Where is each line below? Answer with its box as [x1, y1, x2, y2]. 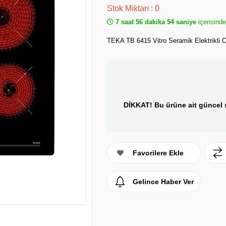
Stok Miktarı [107, 4, 151, 13]
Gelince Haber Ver [133, 178, 194, 186]
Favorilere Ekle [133, 149, 184, 157]
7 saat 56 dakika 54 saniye [114, 18, 198, 26]
